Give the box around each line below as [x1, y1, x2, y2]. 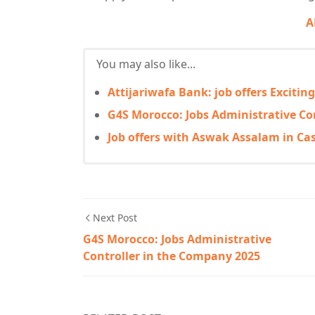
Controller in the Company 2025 [83, 248, 260, 264]
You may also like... [96, 56, 195, 72]
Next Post [93, 211, 137, 224]
